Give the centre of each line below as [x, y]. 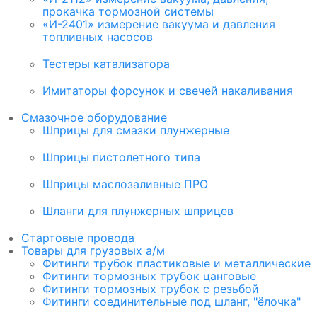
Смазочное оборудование [94, 118]
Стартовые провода [78, 238]
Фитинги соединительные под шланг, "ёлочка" [172, 302]
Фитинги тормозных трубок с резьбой [151, 289]
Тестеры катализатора [106, 64]
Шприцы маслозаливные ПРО [125, 184]
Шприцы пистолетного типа [121, 157]
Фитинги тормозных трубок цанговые [149, 276]
